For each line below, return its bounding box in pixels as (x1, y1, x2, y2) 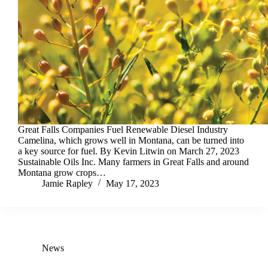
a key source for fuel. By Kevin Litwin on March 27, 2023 (18, 145, 239, 156)
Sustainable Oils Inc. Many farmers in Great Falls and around (18, 156, 249, 167)
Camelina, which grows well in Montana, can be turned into (18, 135, 244, 145)
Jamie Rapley (42, 178, 93, 188)
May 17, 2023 (106, 178, 159, 188)
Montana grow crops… (18, 167, 106, 178)
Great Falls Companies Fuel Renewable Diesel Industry (18, 124, 228, 135)
